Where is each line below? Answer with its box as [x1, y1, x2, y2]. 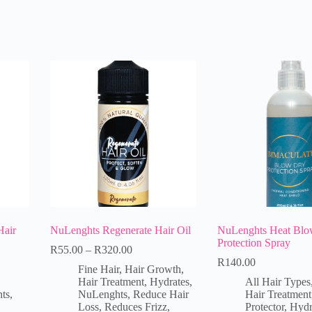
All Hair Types [244, 275, 311, 288]
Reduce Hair [132, 288, 189, 300]
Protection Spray [217, 236, 290, 249]
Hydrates [149, 275, 189, 288]
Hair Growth [124, 263, 181, 275]
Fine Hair [77, 263, 119, 275]
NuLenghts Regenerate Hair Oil [49, 224, 191, 236]
